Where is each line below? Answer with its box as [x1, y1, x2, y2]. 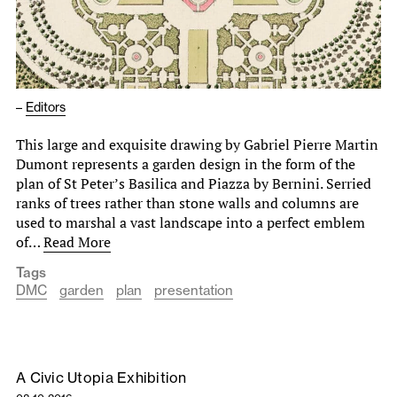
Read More [43, 231, 111, 252]
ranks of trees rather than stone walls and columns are [16, 192, 359, 213]
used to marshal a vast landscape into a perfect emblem [16, 212, 365, 232]
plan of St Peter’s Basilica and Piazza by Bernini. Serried [16, 173, 371, 193]
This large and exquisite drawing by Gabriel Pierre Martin [16, 134, 378, 154]
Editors [26, 98, 66, 115]
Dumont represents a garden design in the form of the [16, 153, 355, 174]
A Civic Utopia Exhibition [16, 368, 187, 386]
